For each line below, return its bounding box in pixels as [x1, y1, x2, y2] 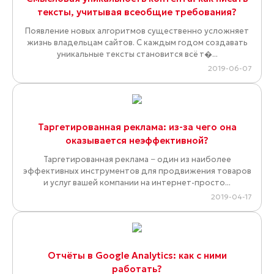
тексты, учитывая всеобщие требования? [37, 6, 237, 18]
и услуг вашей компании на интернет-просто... [43, 177, 231, 188]
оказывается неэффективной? [65, 135, 209, 147]
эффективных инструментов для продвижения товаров [23, 166, 251, 177]
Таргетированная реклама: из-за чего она [37, 121, 237, 133]
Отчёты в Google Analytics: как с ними [47, 250, 227, 262]
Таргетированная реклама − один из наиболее [43, 154, 231, 165]
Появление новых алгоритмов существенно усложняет [25, 26, 249, 37]
